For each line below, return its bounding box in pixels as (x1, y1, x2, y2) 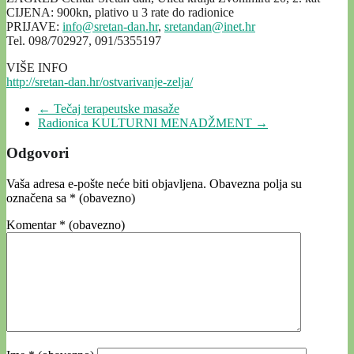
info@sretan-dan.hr (62, 19, 158, 33)
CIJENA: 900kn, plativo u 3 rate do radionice (6, 5, 234, 19)
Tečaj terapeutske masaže (51, 101, 179, 115)
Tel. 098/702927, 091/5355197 (6, 33, 161, 47)
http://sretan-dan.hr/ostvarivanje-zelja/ (6, 74, 193, 88)
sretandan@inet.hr (164, 19, 255, 33)
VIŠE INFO (6, 60, 68, 74)
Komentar (6, 218, 59, 232)
